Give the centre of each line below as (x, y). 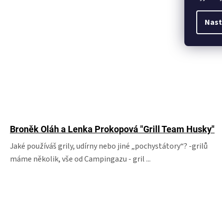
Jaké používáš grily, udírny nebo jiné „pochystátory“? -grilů (109, 146)
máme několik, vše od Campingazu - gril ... (80, 159)
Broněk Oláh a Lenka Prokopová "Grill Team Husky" (112, 129)
